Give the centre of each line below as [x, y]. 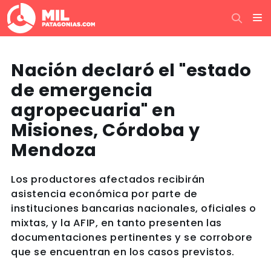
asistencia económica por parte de [104, 194]
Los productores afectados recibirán [108, 179]
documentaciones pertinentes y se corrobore [132, 237]
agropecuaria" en [93, 110]
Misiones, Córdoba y [106, 130]
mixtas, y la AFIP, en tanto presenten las [116, 223]
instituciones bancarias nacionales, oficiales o [134, 208]
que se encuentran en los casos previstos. [123, 252]
